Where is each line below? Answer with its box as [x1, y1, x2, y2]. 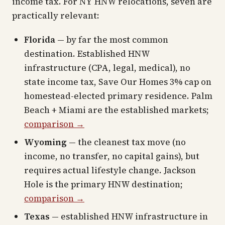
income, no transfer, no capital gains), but [24, 150, 199, 162]
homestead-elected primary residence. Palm [24, 90, 212, 102]
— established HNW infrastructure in [50, 210, 208, 222]
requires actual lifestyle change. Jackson [24, 164, 196, 176]
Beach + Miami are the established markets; [24, 104, 209, 116]
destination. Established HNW [24, 48, 150, 60]
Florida [24, 34, 55, 46]
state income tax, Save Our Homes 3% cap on [24, 76, 211, 88]
